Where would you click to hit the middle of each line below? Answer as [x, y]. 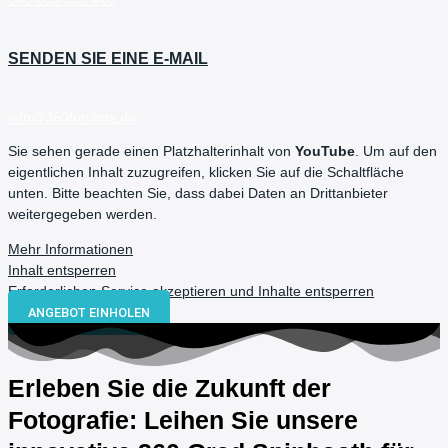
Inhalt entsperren [62, 270]
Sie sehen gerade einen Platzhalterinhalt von [151, 152]
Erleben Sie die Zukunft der [169, 388]
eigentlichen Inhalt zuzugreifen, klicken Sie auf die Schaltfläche [206, 173]
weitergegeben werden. [82, 215]
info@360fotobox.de [72, 117]
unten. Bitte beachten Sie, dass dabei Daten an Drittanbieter [198, 194]
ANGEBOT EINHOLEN [89, 312]
